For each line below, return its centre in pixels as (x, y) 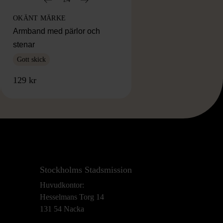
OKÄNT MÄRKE (40, 18)
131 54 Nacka (62, 209)
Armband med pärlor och (56, 31)
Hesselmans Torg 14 (72, 197)
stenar (24, 44)
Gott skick (31, 59)
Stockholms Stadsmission (86, 169)
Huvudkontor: (62, 185)
